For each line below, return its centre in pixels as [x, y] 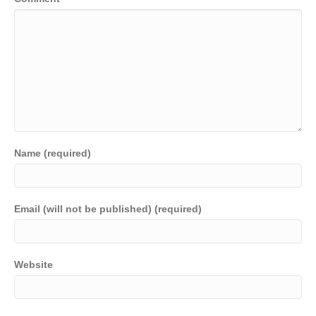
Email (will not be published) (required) [108, 209]
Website [34, 265]
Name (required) [53, 153]
